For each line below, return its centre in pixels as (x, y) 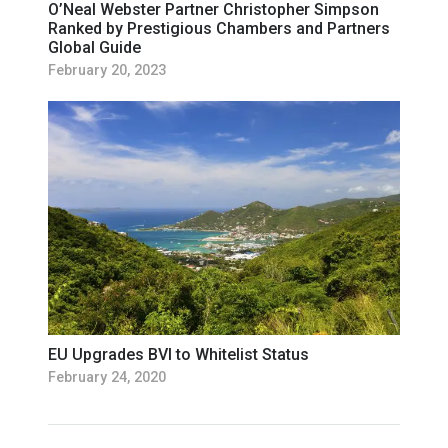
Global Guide (94, 47)
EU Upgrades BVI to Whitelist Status (178, 354)
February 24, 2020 (107, 377)
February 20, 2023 (107, 70)
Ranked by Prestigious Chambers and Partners (219, 28)
